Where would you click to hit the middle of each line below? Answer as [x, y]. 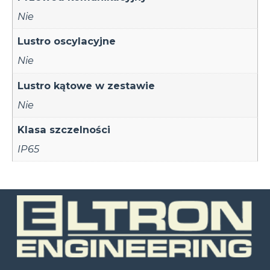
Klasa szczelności [64, 129]
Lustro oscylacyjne [67, 41]
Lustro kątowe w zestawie [86, 85]
